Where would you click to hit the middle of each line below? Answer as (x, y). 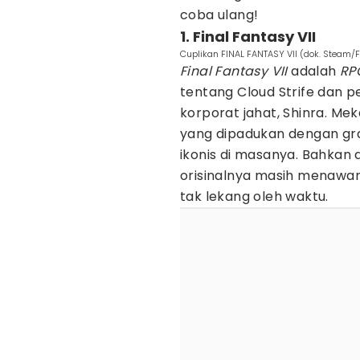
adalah (316, 71)
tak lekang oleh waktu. (254, 196)
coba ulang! (219, 15)
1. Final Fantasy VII (248, 37)
